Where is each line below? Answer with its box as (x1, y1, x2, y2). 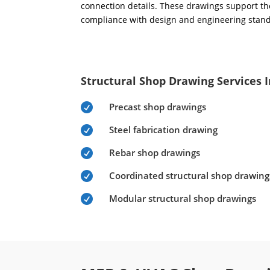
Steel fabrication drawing (109, 123, 218, 136)
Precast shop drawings (109, 100, 207, 113)
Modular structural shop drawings (109, 192, 257, 204)
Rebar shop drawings (109, 146, 201, 159)
